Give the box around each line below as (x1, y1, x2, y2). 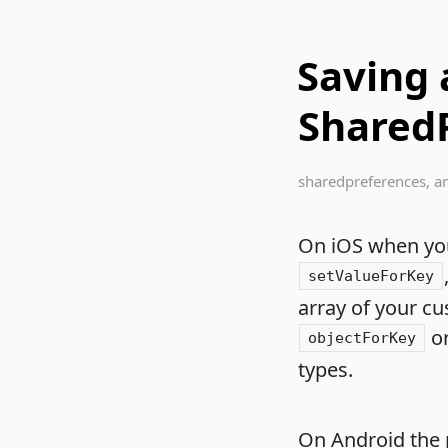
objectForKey (308, 328, 417, 347)
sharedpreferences (298, 170, 427, 191)
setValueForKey (308, 266, 435, 285)
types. (298, 355, 354, 383)
